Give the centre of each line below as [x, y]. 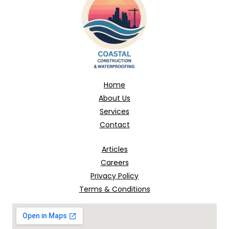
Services [114, 111]
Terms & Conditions [114, 189]
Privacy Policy [114, 176]
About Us [114, 98]
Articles [114, 149]
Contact [114, 125]
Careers [114, 163]
